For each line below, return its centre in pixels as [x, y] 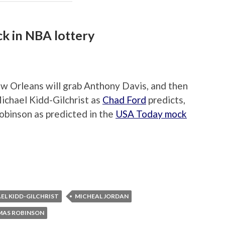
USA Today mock [151, 114]
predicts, [166, 100]
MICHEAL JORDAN [102, 196]
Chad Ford [124, 100]
